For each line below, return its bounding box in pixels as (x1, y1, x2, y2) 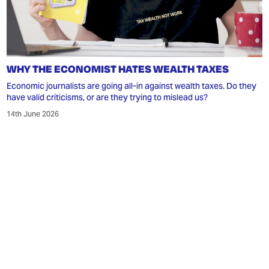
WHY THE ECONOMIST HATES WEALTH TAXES (7, 61, 229, 76)
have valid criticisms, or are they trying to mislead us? (7, 91, 208, 103)
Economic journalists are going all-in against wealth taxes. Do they (7, 80, 257, 91)
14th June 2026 (7, 109, 59, 118)
